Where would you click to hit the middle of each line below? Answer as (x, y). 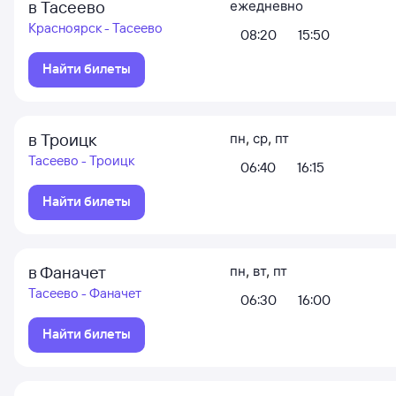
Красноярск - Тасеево (95, 28)
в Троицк (62, 140)
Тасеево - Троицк (81, 160)
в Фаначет (67, 272)
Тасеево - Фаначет (85, 293)
